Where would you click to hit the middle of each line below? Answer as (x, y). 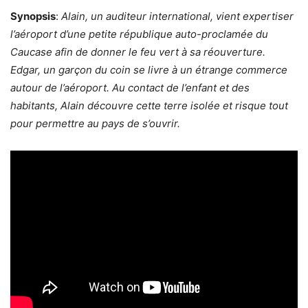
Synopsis (33, 16)
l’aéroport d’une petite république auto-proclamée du (139, 34)
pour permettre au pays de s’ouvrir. (95, 123)
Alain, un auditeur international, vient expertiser (177, 16)
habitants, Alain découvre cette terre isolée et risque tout (149, 105)
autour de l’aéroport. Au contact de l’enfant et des (130, 87)
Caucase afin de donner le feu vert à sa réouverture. (138, 52)
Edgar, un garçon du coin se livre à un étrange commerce (149, 69)
